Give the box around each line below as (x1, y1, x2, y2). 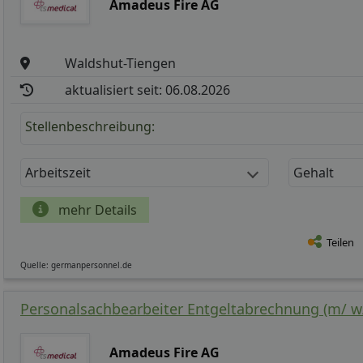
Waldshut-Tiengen (65, 54, 177, 73)
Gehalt (293, 164, 334, 182)
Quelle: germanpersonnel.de (20, 259, 132, 271)
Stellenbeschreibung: (25, 117, 155, 136)
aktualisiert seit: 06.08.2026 (65, 81, 231, 100)
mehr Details (55, 201, 137, 220)
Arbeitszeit (25, 164, 91, 182)
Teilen (327, 235, 354, 250)
